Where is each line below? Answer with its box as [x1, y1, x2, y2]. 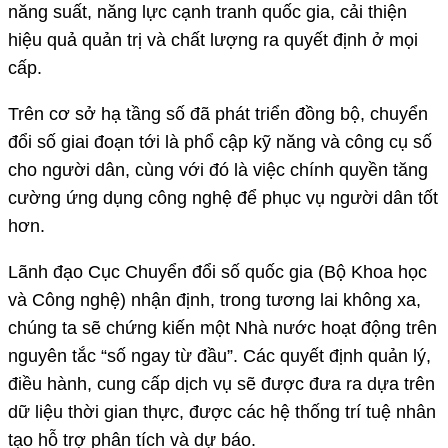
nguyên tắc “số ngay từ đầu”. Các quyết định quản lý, [8, 346, 431, 367]
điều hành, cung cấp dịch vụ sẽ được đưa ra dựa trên [8, 374, 435, 395]
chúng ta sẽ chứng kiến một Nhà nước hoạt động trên [8, 318, 437, 339]
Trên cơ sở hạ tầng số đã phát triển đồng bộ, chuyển [8, 104, 428, 125]
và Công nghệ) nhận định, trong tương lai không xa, [8, 290, 421, 311]
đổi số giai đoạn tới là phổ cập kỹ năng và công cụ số [8, 132, 432, 153]
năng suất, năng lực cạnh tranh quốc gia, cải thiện [8, 2, 407, 23]
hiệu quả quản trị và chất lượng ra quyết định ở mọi [8, 30, 418, 51]
